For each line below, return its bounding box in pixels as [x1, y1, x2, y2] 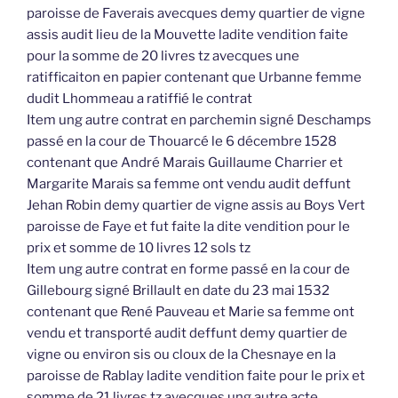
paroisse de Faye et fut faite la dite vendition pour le [27, 219, 350, 235]
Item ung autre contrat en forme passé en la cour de [27, 261, 350, 278]
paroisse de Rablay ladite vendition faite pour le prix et [27, 368, 365, 385]
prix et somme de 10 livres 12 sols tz [27, 240, 251, 257]
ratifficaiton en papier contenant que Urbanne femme [27, 69, 362, 86]
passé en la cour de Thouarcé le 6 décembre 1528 [27, 133, 337, 150]
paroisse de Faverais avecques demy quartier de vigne [27, 5, 365, 22]
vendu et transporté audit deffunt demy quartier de [27, 325, 347, 342]
